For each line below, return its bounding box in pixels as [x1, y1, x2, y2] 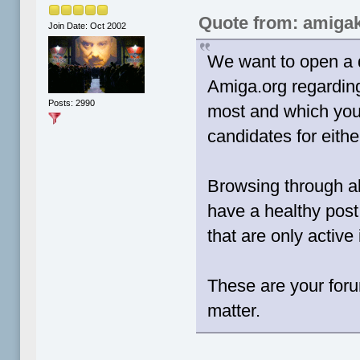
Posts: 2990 [48, 98, 96, 108]
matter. [207, 301, 261, 321]
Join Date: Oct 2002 [48, 20, 127, 31]
